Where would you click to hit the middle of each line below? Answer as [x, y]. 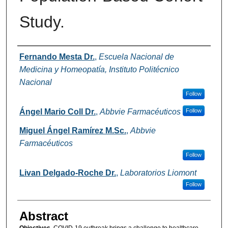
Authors [38, 56]
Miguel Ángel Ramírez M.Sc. [73, 131]
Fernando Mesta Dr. [57, 57]
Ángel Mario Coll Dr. [57, 112]
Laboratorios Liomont [158, 173]
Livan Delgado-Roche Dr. [67, 173]
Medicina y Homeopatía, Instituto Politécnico [99, 70]
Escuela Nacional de [136, 57]
